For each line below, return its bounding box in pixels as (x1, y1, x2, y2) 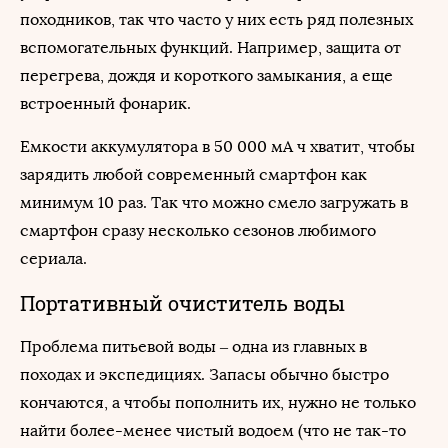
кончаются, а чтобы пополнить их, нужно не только (20, 393, 416, 412)
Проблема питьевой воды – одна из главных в (20, 337, 367, 356)
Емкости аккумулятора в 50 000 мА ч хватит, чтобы (20, 137, 415, 156)
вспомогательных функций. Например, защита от (20, 38, 401, 57)
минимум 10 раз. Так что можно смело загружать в (20, 193, 408, 212)
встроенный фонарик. (20, 94, 191, 113)
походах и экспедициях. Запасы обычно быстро (20, 365, 389, 384)
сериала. (20, 249, 87, 268)
